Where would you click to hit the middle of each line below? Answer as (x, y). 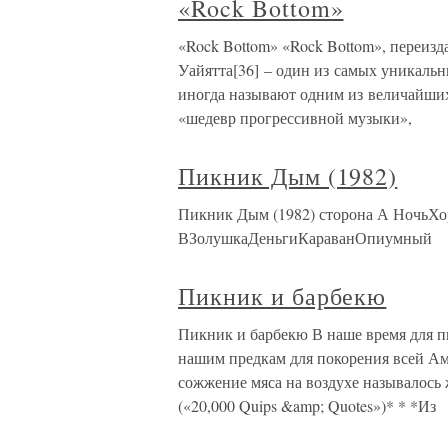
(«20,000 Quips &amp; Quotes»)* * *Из (307, 405)
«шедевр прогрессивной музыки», (295, 117)
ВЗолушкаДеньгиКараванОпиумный (305, 237)
